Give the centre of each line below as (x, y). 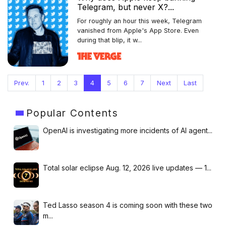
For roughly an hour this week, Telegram (139, 21)
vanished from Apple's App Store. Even (138, 30)
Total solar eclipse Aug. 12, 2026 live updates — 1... (127, 167)
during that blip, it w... (109, 40)
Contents (93, 113)
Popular (46, 113)
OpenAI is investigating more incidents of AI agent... (128, 130)
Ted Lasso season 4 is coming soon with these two (128, 205)
